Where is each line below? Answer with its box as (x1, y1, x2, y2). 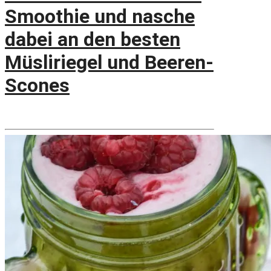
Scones (5, 73, 70, 97)
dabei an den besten (5, 27, 180, 51)
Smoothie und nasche (5, 4, 195, 28)
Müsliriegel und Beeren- (5, 50, 214, 74)
